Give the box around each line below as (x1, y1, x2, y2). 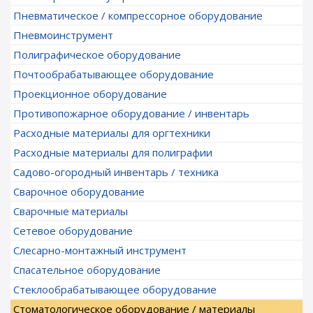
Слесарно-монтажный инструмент (13, 243, 187, 257)
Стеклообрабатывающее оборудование (13, 282, 217, 296)
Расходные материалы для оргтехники (13, 126, 210, 140)
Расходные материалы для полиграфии (13, 145, 212, 159)
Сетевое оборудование (13, 224, 133, 238)
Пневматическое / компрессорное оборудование (13, 8, 263, 22)
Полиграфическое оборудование (13, 48, 181, 61)
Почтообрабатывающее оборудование (13, 67, 214, 81)
